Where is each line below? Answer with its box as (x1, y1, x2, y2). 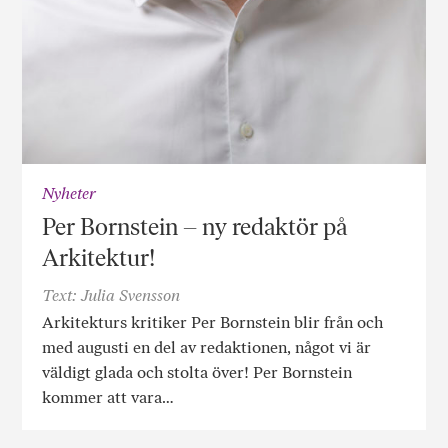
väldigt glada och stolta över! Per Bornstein (42, 363, 353, 383)
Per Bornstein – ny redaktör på (42, 212, 348, 242)
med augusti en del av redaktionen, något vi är (42, 338, 372, 358)
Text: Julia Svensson (42, 286, 181, 306)
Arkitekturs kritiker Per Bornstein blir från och (42, 313, 384, 333)
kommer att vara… (42, 388, 175, 408)
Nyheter (42, 184, 97, 204)
